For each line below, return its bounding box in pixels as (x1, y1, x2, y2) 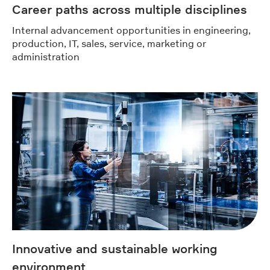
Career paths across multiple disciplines (12, 2, 247, 17)
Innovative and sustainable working (12, 242, 218, 257)
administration (12, 50, 80, 63)
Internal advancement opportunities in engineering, (12, 24, 251, 36)
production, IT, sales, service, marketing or (12, 37, 206, 49)
